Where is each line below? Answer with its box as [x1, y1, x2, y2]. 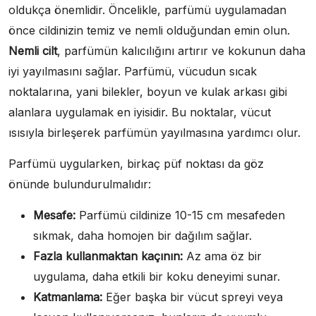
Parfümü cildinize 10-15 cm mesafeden [75, 208, 285, 223]
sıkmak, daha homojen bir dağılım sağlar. [33, 229, 252, 243]
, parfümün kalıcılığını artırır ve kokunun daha [57, 44, 305, 59]
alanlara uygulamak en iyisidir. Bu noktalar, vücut [8, 105, 271, 120]
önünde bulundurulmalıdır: [8, 177, 151, 192]
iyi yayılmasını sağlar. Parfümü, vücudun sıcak [8, 64, 257, 79]
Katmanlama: [33, 290, 102, 305]
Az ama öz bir [183, 249, 262, 264]
